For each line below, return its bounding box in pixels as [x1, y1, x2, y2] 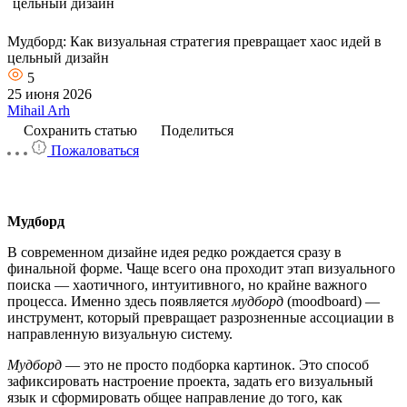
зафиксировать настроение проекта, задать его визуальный [7, 373, 373, 389]
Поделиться [157, 123, 233, 138]
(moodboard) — [283, 293, 380, 309]
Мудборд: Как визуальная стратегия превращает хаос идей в [7, 34, 382, 49]
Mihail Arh [7, 103, 70, 118]
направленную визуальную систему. [7, 326, 233, 342]
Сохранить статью [24, 123, 137, 138]
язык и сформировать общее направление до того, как [7, 390, 342, 405]
